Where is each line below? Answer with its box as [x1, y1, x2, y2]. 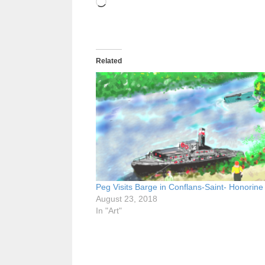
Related [96, 56, 122, 65]
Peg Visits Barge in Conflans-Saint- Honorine [96, 182, 263, 192]
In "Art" [96, 206, 122, 216]
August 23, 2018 [96, 194, 157, 204]
